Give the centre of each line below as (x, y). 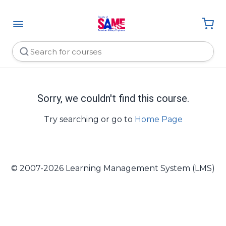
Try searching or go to (89, 119)
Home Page (158, 119)
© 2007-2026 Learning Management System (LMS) (113, 168)
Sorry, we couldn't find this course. (113, 98)
